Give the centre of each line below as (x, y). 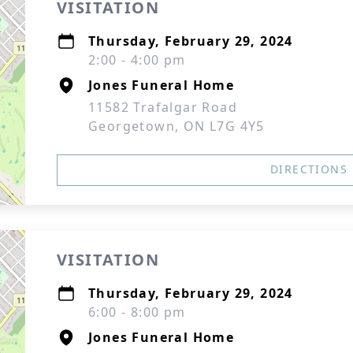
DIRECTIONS (309, 169)
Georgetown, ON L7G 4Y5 (176, 126)
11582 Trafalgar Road (163, 107)
